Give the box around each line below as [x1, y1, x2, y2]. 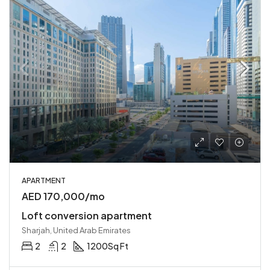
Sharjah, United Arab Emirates [22, 225, 131, 235]
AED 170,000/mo [22, 190, 105, 202]
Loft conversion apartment [22, 209, 152, 222]
